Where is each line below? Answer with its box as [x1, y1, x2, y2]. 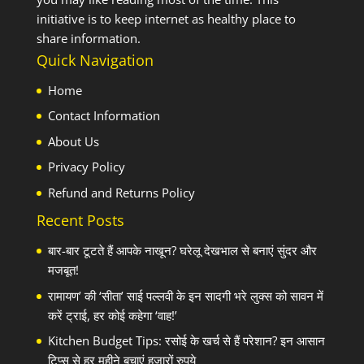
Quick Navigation [36, 50, 154, 70]
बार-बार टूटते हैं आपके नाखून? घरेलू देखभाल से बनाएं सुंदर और [47, 242, 317, 259]
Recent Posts [36, 210, 124, 231]
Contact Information [47, 107, 160, 124]
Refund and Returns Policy [47, 184, 195, 201]
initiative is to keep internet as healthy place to [36, 10, 296, 27]
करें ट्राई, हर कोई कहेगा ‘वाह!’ [47, 306, 177, 323]
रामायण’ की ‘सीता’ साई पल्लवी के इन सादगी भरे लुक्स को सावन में [47, 287, 323, 304]
